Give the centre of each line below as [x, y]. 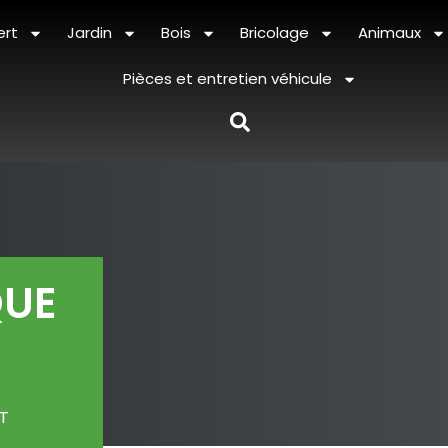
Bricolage [274, 32]
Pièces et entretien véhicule [227, 78]
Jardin [89, 32]
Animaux [389, 32]
